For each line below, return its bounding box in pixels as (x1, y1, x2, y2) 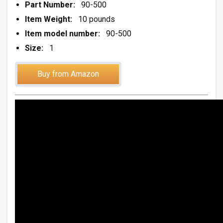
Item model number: (25, 29, 100, 38)
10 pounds (72, 14, 115, 24)
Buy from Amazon (37, 69, 99, 79)
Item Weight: (25, 14, 72, 24)
